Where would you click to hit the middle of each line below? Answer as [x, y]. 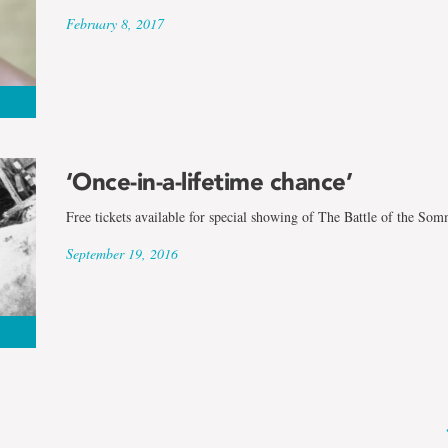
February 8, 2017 [114, 23]
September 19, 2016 [121, 253]
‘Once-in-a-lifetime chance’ [209, 181]
